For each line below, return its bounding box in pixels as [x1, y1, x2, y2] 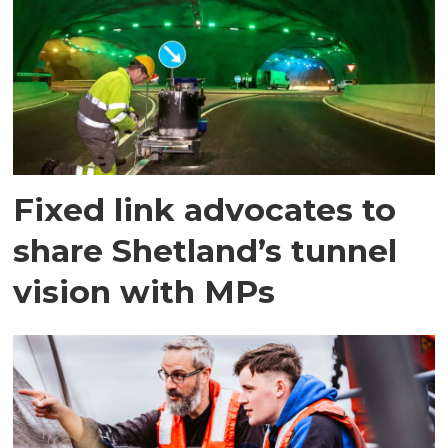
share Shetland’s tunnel [13, 231, 398, 271]
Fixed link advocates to [13, 190, 397, 230]
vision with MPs [13, 272, 276, 312]
